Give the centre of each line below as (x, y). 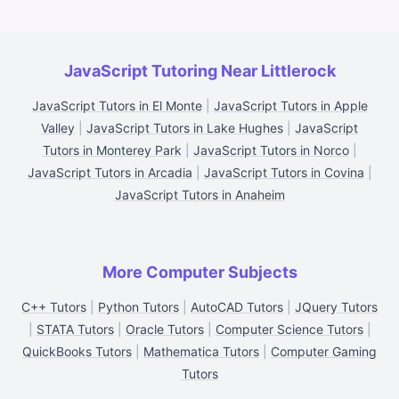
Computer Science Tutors (289, 329)
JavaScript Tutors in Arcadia (110, 172)
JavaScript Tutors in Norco (271, 150)
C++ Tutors (54, 307)
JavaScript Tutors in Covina (284, 172)
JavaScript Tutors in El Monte (117, 106)
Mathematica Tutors (201, 351)
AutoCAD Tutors (237, 307)
